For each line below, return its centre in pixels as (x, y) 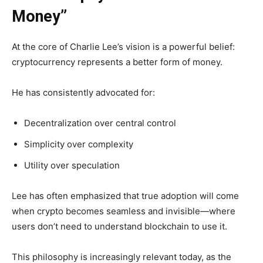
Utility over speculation (72, 166)
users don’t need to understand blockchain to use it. (119, 227)
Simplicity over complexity (79, 144)
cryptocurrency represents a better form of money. (117, 62)
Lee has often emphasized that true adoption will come (125, 196)
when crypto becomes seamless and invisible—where (124, 211)
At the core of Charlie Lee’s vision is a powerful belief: (123, 47)
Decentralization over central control (100, 123)
